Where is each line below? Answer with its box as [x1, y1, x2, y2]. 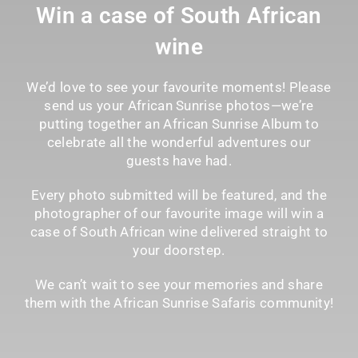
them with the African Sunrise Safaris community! [24, 294, 334, 311]
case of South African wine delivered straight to [30, 223, 328, 240]
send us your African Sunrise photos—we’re [44, 97, 314, 113]
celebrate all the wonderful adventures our [46, 133, 312, 150]
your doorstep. [133, 241, 225, 258]
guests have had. [125, 152, 233, 169]
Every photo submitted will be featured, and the [30, 186, 328, 203]
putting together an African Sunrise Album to [38, 115, 320, 132]
